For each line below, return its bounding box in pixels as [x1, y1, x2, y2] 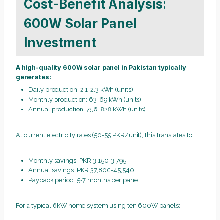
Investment [24, 34, 96, 50]
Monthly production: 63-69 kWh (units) [28, 95, 141, 103]
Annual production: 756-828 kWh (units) [28, 105, 146, 113]
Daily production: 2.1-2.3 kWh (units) [28, 85, 133, 93]
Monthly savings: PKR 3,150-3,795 [28, 156, 126, 164]
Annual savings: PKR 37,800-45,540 [28, 166, 134, 174]
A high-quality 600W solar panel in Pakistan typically [16, 64, 186, 72]
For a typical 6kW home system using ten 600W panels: [16, 201, 180, 209]
